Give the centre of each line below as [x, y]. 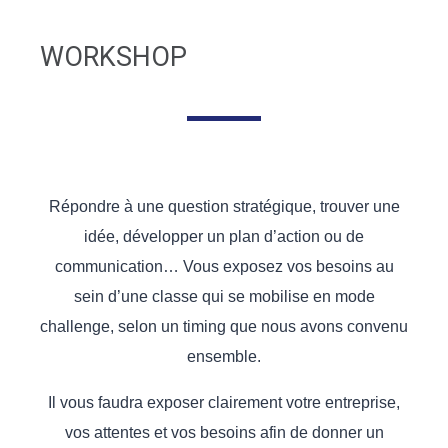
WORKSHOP [113, 57]
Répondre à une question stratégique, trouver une [224, 206]
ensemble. [224, 356]
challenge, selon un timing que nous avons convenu [224, 326]
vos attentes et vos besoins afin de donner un [224, 432]
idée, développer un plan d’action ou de [224, 236]
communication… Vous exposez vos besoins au [224, 266]
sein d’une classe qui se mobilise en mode [224, 296]
